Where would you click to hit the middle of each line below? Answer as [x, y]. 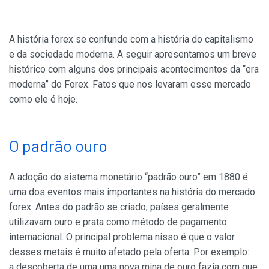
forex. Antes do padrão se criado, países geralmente [119, 207]
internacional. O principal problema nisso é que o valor [122, 237]
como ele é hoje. [43, 100]
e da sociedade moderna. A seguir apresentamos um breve [133, 55]
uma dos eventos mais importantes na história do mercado [132, 192]
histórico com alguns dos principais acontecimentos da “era [134, 70]
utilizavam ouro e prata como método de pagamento [118, 222]
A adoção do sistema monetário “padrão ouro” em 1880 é [128, 177]
